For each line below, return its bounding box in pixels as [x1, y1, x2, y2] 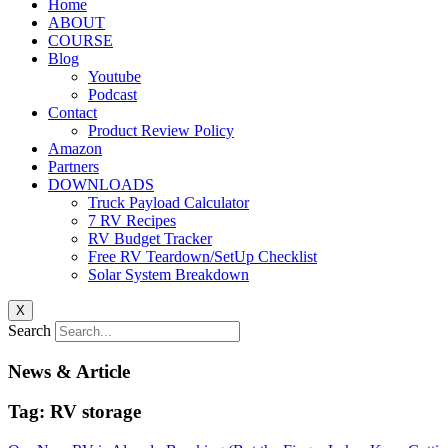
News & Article [8, 360, 130, 382]
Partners [48, 158, 99, 175]
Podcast [88, 86, 137, 103]
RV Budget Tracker [88, 230, 212, 247]
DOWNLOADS [48, 176, 154, 193]
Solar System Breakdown [88, 266, 249, 283]
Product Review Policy [88, 122, 234, 139]
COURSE [48, 32, 113, 49]
